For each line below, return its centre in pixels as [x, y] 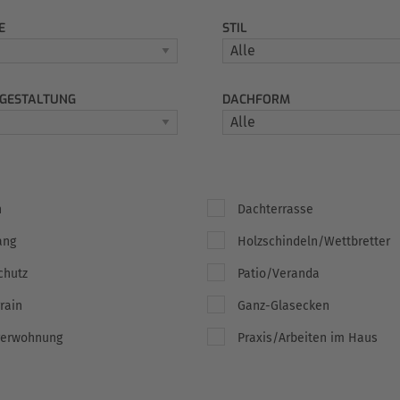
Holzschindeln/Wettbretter [314, 242]
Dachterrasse [275, 209]
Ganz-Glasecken [283, 306]
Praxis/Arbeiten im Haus [308, 338]
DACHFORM [256, 100]
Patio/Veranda [279, 274]
